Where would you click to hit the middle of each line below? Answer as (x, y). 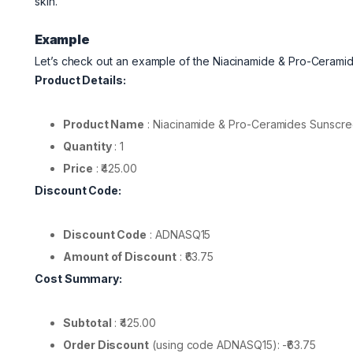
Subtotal (87, 323)
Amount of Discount (120, 257)
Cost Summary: (79, 279)
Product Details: (80, 80)
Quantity (87, 147)
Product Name (104, 124)
